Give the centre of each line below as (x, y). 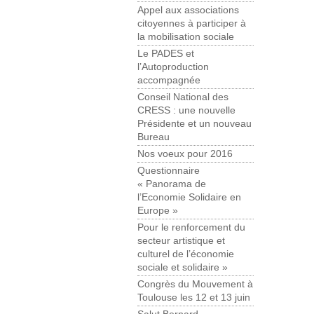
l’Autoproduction (173, 67)
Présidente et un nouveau (194, 124)
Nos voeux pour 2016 (185, 154)
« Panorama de (172, 184)
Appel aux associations (188, 11)
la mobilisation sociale (186, 37)
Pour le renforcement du (191, 228)
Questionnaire (169, 171)
